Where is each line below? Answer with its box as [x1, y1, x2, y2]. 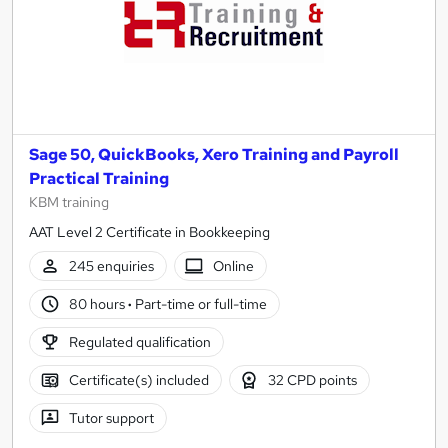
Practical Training [29, 168, 169, 190]
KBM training [29, 193, 109, 212]
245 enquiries [68, 256, 154, 275]
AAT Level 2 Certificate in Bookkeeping [29, 223, 270, 242]
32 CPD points [268, 370, 358, 389]
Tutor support [68, 408, 154, 427]
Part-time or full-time [131, 294, 267, 313]
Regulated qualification [68, 332, 211, 351]
